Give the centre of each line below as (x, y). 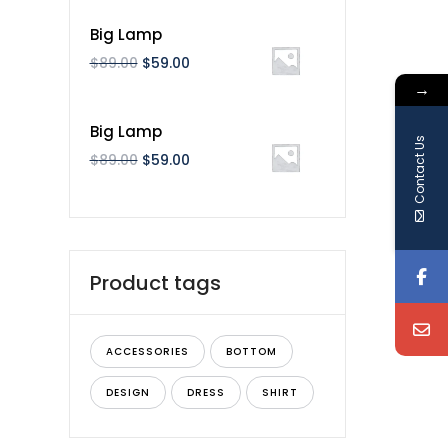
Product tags (155, 283)
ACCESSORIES (147, 351)
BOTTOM (251, 351)
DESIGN (127, 392)
